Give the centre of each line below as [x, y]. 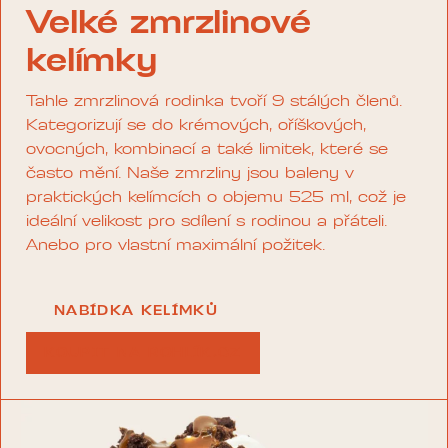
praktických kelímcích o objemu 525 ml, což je [216, 198]
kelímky [91, 63]
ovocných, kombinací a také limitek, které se [207, 150]
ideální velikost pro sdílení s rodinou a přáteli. [206, 222]
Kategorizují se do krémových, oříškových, [196, 126]
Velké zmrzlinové [168, 25]
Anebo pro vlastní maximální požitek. [175, 246]
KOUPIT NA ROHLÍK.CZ [143, 354]
